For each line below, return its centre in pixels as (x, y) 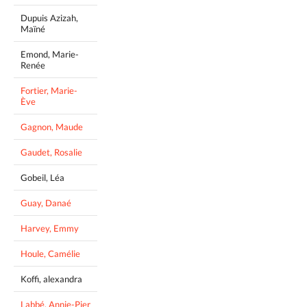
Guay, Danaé (46, 203)
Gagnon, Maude (52, 127)
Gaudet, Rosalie (51, 152)
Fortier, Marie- (49, 91)
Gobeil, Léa (42, 178)
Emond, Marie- (50, 54)
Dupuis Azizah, (49, 18)
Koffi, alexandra (51, 279)
